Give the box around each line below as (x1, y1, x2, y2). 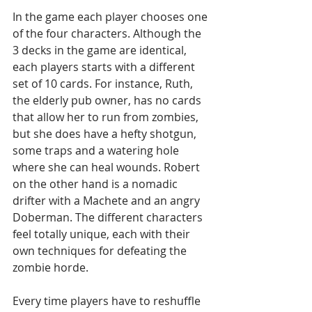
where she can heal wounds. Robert (13, 159, 203, 175)
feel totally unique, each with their (13, 226, 193, 242)
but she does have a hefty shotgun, (13, 125, 199, 141)
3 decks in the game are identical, (13, 42, 189, 58)
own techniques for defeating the (13, 242, 189, 258)
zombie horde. (13, 259, 88, 275)
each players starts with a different (13, 58, 198, 75)
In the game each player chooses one (13, 8, 210, 24)
